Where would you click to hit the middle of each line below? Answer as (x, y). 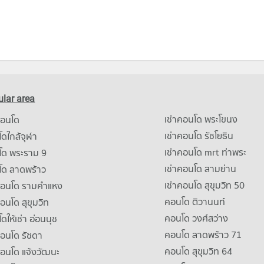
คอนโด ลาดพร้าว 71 (203, 235)
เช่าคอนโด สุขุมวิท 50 (204, 185)
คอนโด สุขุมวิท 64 (198, 251)
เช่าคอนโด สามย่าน (200, 169)
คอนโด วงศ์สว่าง (196, 218)
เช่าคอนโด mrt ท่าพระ (205, 152)
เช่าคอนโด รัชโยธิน (199, 136)
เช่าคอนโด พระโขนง (201, 119)
